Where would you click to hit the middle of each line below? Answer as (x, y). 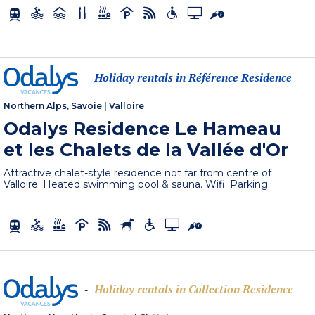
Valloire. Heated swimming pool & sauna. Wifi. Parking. (137, 185)
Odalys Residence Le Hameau (143, 129)
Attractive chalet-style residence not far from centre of (138, 173)
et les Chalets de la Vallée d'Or (146, 150)
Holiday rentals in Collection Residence (194, 289)
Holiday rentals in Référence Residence (193, 78)
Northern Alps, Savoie (53, 106)
